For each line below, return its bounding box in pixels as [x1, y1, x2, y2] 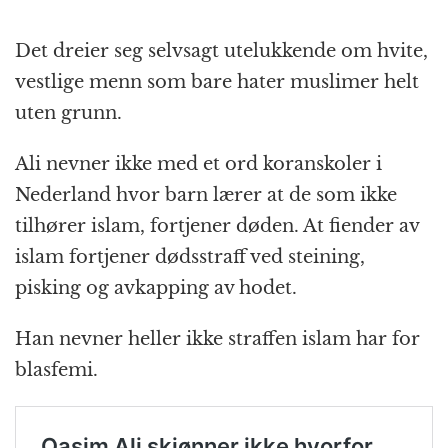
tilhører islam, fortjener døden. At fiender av [15, 215, 419, 238]
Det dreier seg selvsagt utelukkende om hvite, [15, 40, 428, 63]
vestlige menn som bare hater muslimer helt [15, 71, 419, 94]
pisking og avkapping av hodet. [15, 277, 297, 300]
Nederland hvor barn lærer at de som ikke [15, 184, 397, 207]
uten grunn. [15, 102, 122, 125]
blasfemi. [15, 359, 98, 382]
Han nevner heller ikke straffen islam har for [15, 328, 420, 351]
